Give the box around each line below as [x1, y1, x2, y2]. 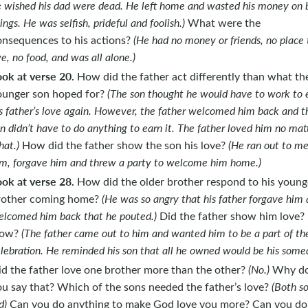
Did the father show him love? [156, 208, 305, 223]
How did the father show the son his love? [19, 137, 228, 153]
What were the [184, 14, 261, 30]
